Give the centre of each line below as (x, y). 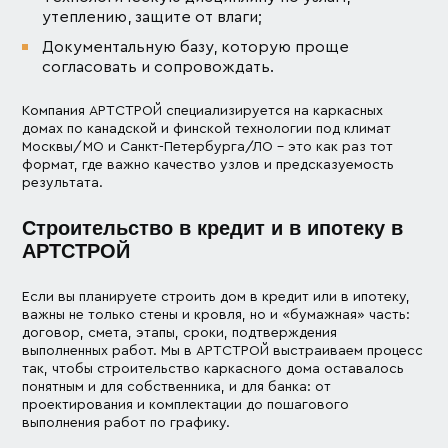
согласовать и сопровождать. (158, 66)
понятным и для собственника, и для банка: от (177, 386)
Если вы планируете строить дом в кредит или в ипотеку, (216, 296)
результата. (63, 182)
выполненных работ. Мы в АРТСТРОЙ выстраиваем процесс (223, 350)
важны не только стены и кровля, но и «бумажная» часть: (216, 314)
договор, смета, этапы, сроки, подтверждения (180, 332)
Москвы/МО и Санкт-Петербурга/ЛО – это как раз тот (208, 146)
